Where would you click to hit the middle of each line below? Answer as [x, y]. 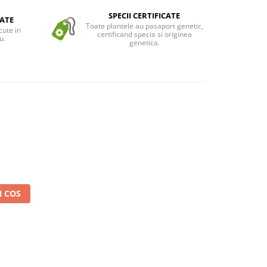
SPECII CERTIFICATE [145, 16]
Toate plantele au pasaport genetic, [144, 26]
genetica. [144, 43]
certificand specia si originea [144, 35]
